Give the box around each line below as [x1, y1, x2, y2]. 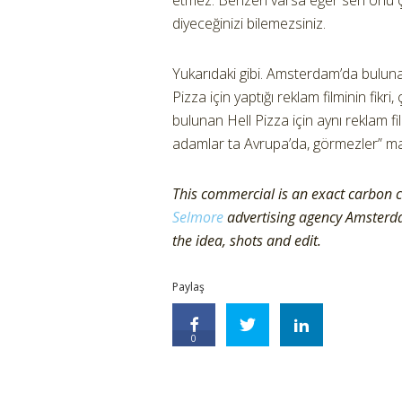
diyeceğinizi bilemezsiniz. [172, 13, 326, 33]
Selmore [172, 207, 223, 227]
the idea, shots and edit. [172, 231, 321, 250]
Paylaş [172, 279, 205, 294]
